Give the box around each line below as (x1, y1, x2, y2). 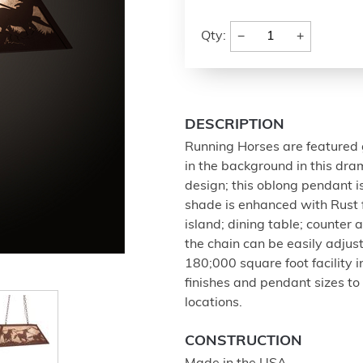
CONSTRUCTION (185, 334, 302, 349)
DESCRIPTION (185, 117, 284, 133)
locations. (185, 297, 242, 310)
